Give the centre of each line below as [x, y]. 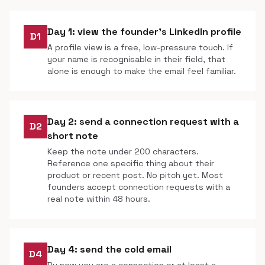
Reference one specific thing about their [131, 163]
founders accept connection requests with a [139, 187]
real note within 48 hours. [99, 199]
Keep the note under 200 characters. [123, 151]
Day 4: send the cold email [109, 249]
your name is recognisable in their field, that [136, 59]
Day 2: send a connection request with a [143, 122]
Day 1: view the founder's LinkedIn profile [144, 32]
